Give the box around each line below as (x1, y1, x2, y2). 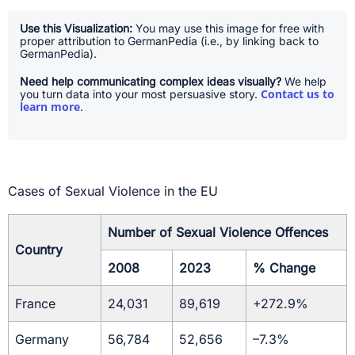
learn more (20, 99, 80, 115)
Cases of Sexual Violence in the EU (8, 183, 218, 200)
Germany (15, 331, 69, 348)
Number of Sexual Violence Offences (108, 224, 328, 241)
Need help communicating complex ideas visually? (20, 74, 281, 89)
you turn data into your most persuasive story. (20, 87, 261, 101)
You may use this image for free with (132, 21, 324, 36)
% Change (253, 260, 315, 277)
